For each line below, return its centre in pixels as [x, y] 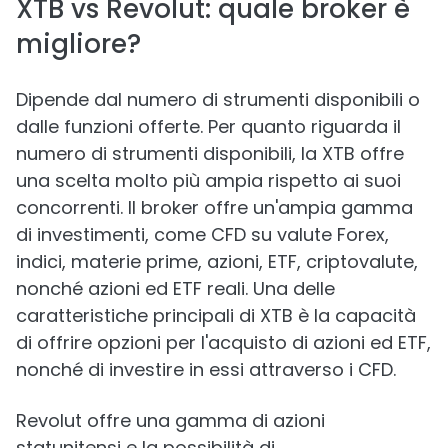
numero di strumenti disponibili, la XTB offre [210, 153]
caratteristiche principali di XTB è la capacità [216, 315]
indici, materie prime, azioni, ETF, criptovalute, [217, 261]
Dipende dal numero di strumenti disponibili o [218, 99]
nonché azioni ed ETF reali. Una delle [175, 288]
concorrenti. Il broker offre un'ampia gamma [214, 207]
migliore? [78, 44]
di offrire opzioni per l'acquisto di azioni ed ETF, [223, 342]
